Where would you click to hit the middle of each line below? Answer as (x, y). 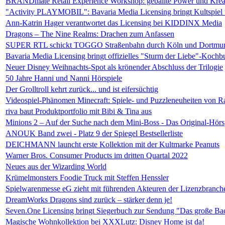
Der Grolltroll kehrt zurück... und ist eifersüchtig (82, 89)
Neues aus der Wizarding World (56, 166)
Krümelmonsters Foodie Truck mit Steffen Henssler (87, 178)
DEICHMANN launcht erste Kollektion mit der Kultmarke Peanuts (113, 144)
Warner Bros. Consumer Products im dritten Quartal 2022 (97, 155)
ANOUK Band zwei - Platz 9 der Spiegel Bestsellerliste (94, 133)
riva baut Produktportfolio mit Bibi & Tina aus (79, 111)
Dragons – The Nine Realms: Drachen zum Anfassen (90, 34)
